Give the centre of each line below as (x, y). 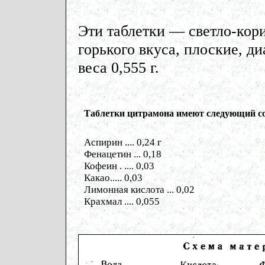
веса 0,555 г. (118, 67)
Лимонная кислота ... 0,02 (139, 190)
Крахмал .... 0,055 (122, 201)
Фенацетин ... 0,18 (122, 154)
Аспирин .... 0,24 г (122, 142)
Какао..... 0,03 (113, 178)
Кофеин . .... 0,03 (119, 166)
